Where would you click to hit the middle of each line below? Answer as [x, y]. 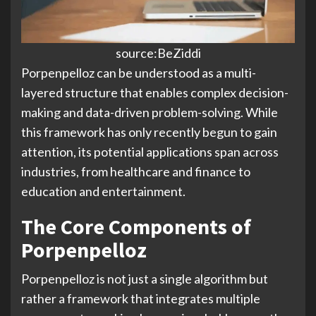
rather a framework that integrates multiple [141, 298]
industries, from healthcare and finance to [136, 171]
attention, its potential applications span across [150, 151]
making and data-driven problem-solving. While [150, 112]
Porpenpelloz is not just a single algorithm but [145, 278]
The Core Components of [136, 226]
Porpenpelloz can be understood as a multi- [139, 72]
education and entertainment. [103, 191]
